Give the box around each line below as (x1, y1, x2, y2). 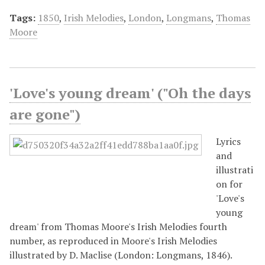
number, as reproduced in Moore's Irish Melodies (9, 234, 217, 247)
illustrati (216, 163, 253, 176)
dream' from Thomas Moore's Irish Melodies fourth (9, 219, 227, 233)
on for (216, 177, 243, 190)
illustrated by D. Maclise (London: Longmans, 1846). (9, 248, 232, 261)
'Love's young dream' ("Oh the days (9, 83, 251, 102)
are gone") (9, 104, 80, 124)
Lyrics (216, 134, 241, 148)
